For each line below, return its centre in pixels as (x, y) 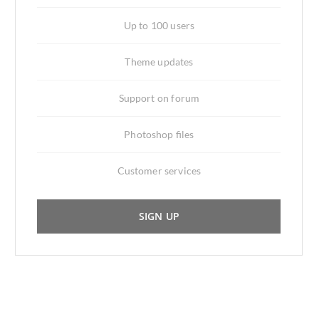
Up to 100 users (159, 25)
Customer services (159, 171)
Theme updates (159, 62)
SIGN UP (159, 216)
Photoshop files (159, 134)
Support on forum (159, 98)
